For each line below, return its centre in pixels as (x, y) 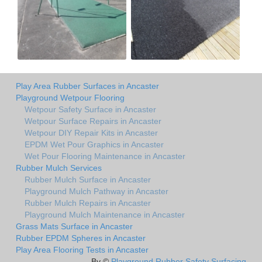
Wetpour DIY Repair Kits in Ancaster (91, 132)
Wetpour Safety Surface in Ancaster (90, 109)
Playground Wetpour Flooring (70, 97)
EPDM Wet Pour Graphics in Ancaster (94, 144)
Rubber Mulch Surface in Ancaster (88, 179)
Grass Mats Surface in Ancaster (74, 226)
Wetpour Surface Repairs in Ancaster (93, 121)
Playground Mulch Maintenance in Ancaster (105, 214)
